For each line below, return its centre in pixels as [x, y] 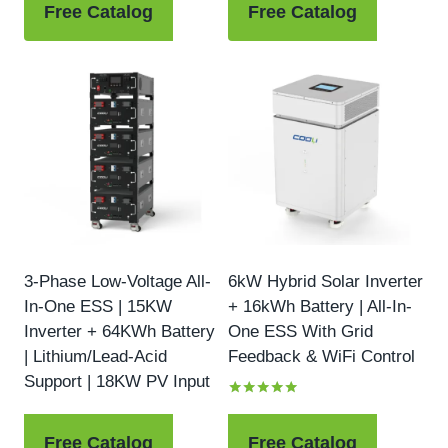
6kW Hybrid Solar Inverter [325, 281]
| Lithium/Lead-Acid [95, 356]
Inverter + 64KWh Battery [119, 331]
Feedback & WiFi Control [321, 356]
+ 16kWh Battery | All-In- [320, 306]
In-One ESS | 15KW [98, 306]
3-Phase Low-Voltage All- [117, 281]
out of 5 [253, 436]
